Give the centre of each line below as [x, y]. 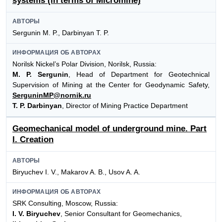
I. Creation [33, 139]
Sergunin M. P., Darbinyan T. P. [61, 32]
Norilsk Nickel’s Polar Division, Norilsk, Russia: [84, 64]
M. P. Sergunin [40, 75]
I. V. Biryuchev [36, 214]
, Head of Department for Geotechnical [139, 75]
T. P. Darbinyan [37, 106]
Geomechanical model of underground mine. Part [110, 128]
